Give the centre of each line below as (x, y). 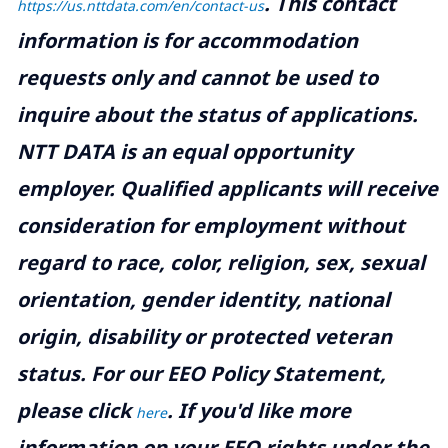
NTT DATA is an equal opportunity (184, 152)
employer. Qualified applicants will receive (227, 189)
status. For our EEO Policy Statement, (201, 374)
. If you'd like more (258, 411)
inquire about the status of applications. (217, 115)
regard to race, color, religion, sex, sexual (220, 263)
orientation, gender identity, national (203, 300)
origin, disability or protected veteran (204, 337)
